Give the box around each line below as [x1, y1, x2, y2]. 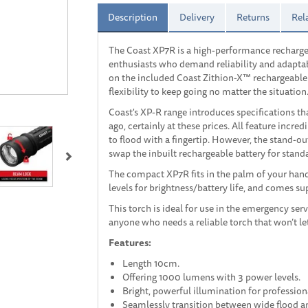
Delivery [179, 10, 214, 25]
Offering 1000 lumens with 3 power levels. [122, 269, 302, 285]
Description [107, 10, 157, 25]
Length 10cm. [122, 256, 184, 271]
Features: [108, 235, 153, 250]
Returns [236, 10, 269, 25]
